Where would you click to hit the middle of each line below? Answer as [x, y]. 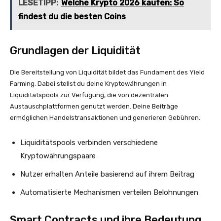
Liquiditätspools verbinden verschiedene [89, 143]
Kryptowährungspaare [58, 156]
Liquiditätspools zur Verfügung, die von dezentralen [89, 95]
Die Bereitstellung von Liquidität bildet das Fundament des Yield [107, 72]
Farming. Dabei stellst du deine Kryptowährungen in [88, 84]
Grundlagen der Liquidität [75, 51]
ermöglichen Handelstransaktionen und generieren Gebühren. [105, 118]
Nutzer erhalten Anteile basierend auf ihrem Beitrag [107, 174]
